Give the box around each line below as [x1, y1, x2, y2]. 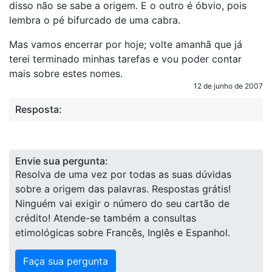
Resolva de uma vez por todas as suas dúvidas [15, 168, 231, 180]
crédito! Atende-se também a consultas [15, 212, 196, 224]
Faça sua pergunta [23, 255, 108, 267]
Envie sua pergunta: [15, 155, 108, 167]
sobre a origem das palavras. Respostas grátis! [15, 183, 231, 195]
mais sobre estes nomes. [9, 67, 123, 80]
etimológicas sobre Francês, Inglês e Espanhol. [15, 226, 230, 239]
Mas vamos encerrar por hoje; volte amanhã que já [9, 38, 242, 50]
